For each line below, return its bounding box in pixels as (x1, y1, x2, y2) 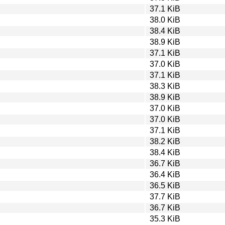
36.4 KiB (150, 170, 180, 179)
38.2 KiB (150, 137, 180, 146)
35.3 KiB (150, 214, 180, 223)
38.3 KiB (150, 81, 180, 90)
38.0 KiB (150, 15, 180, 24)
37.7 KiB (150, 192, 180, 201)
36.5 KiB (150, 181, 180, 190)
